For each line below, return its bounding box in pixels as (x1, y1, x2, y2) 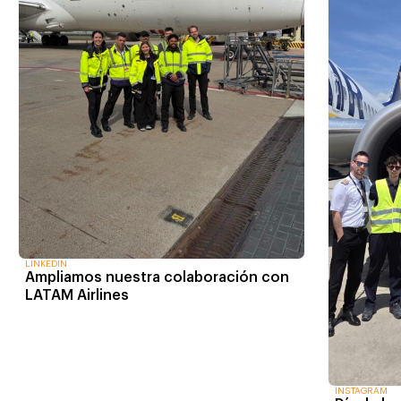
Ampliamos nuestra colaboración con (25, 269, 289, 285)
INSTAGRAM (335, 387, 388, 397)
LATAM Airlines (25, 287, 129, 303)
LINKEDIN (25, 259, 67, 269)
